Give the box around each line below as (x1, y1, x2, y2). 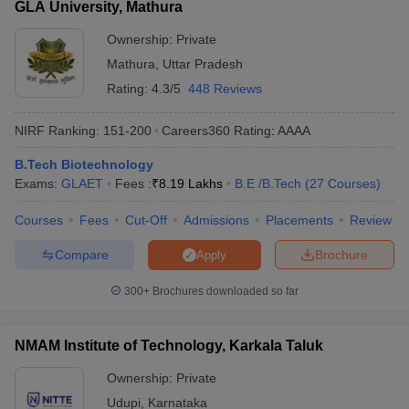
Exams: (15, 176, 61, 191)
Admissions (184, 213, 249, 227)
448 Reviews (188, 81, 262, 96)
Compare (54, 246, 109, 262)
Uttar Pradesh (163, 57, 243, 71)
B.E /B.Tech (235, 176, 301, 191)
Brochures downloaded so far (150, 285, 299, 298)
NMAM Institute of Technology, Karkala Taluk (15, 338, 323, 353)
